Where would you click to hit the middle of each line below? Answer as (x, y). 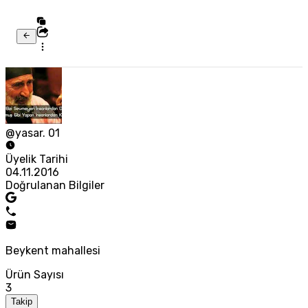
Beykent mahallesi (53, 251)
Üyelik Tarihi (37, 159)
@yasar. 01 (33, 133)
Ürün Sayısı (35, 275)
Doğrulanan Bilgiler (55, 186)
